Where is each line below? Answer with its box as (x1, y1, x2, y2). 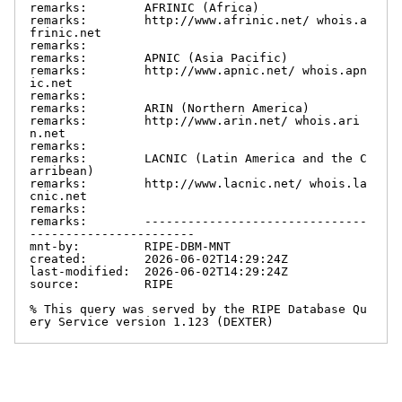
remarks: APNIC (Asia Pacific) (30, 50, 288, 65)
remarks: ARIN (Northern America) (30, 100, 310, 115)
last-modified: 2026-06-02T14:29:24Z (30, 264, 288, 278)
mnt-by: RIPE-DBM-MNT (30, 239, 231, 253)
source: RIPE (30, 276, 173, 291)
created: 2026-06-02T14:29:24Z (30, 251, 288, 266)
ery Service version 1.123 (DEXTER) (30, 314, 274, 328)
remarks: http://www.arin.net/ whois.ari (30, 113, 360, 127)
